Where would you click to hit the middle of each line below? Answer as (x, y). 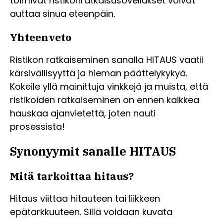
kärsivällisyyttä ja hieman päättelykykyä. (99, 73)
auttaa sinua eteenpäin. (62, 14)
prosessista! (37, 127)
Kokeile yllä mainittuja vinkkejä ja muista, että (109, 87)
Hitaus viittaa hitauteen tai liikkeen (85, 199)
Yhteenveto (41, 37)
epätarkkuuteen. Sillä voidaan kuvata (91, 212)
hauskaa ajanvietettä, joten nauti (83, 113)
